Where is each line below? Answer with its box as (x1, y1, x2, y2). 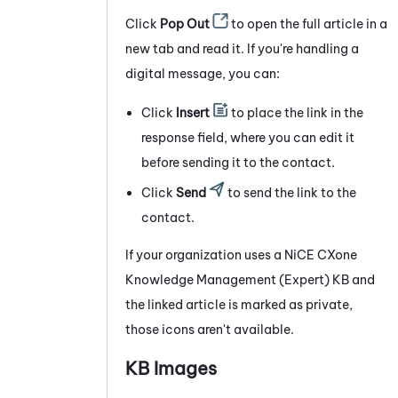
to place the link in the (228, 104, 363, 121)
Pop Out (160, 15, 210, 32)
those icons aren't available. (125, 321, 294, 338)
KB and (330, 271, 375, 288)
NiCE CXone (284, 246, 357, 263)
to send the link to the (225, 184, 356, 201)
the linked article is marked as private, (125, 296, 353, 313)
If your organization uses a (125, 246, 284, 263)
